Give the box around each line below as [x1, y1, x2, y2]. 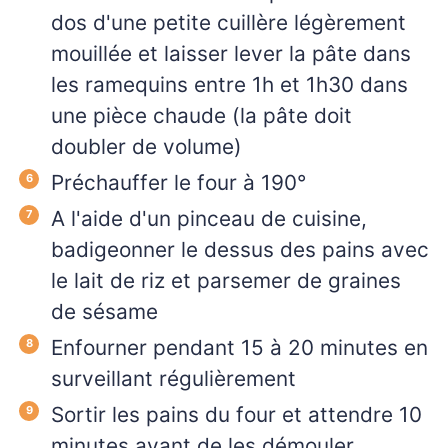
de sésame [51, 298, 158, 324]
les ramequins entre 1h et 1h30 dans [51, 71, 408, 97]
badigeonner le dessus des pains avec [51, 236, 429, 262]
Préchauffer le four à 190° [51, 169, 306, 195]
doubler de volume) [51, 133, 242, 159]
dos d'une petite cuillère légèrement [51, 9, 406, 35]
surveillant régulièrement [51, 365, 296, 391]
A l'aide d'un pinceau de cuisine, [51, 205, 367, 231]
